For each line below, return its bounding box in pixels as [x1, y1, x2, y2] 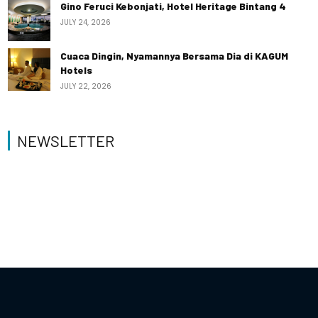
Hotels [60, 64, 93, 76]
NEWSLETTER [17, 131, 115, 150]
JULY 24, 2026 [60, 17, 111, 28]
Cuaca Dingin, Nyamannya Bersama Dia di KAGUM [60, 50, 289, 62]
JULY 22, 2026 [60, 81, 112, 92]
